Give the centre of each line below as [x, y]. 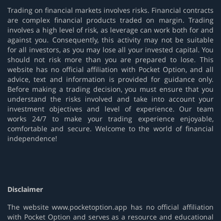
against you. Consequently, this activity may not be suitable [110, 39]
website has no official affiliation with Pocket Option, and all [110, 69]
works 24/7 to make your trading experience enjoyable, [110, 118]
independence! [32, 138]
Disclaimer [25, 189]
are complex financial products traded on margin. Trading [110, 20]
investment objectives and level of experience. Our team [110, 109]
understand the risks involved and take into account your [110, 99]
